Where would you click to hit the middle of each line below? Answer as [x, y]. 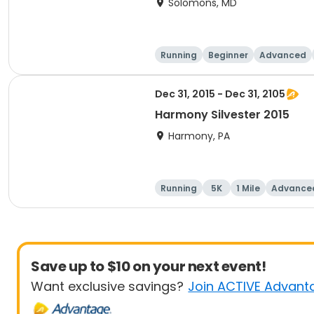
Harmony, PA [199, 136]
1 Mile [248, 188]
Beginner [228, 55]
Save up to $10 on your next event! [149, 266]
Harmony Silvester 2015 [222, 115]
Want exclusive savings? [107, 286]
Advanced [283, 55]
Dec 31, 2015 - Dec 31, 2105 [220, 94]
